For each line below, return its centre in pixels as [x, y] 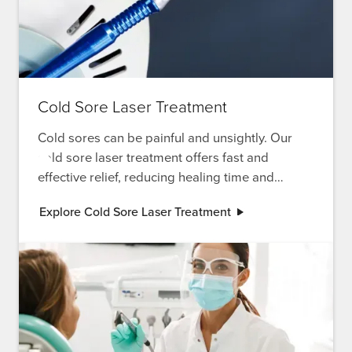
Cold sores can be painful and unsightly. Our [165, 138]
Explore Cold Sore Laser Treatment [135, 211]
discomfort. [71, 197]
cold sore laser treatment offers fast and [153, 158]
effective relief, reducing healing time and [156, 177]
